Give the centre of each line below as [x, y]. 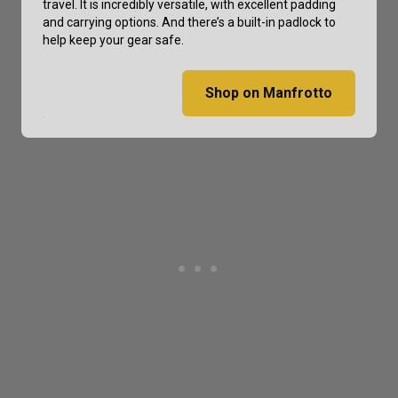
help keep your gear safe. [113, 40]
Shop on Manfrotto [269, 92]
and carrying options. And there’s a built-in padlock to [189, 22]
